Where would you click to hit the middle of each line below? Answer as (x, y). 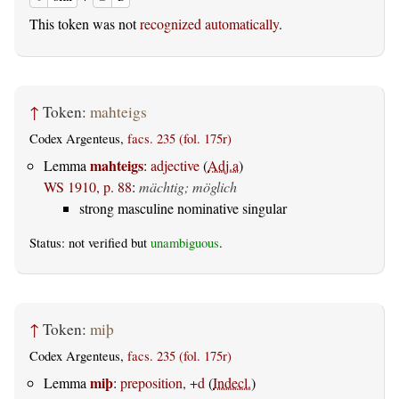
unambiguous (185, 242)
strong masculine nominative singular (183, 208)
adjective (175, 165)
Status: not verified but (90, 242)
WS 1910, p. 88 (88, 186)
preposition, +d (163, 383)
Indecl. (232, 383)
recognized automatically (209, 23)
